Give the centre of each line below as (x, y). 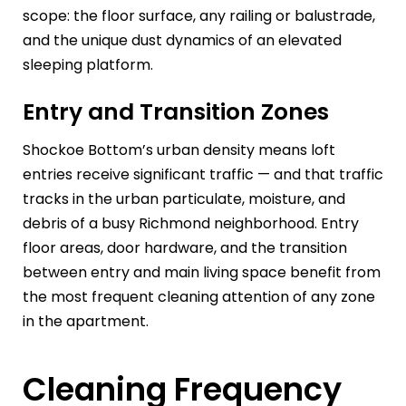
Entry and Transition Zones (176, 112)
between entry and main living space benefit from (202, 272)
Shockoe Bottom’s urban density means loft (179, 150)
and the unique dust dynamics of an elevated (182, 41)
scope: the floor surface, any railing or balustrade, (199, 16)
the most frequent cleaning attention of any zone (199, 296)
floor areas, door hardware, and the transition (185, 247)
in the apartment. (86, 321)
